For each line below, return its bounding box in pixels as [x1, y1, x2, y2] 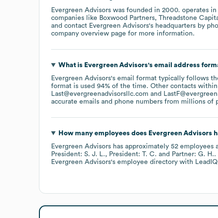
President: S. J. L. [51, 150, 105, 158]
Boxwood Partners [99, 14, 155, 21]
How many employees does [58, 129, 148, 137]
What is [58, 61, 84, 69]
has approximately [111, 143, 171, 150]
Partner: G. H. [172, 150, 214, 158]
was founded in [111, 6, 162, 14]
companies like [51, 14, 99, 21]
